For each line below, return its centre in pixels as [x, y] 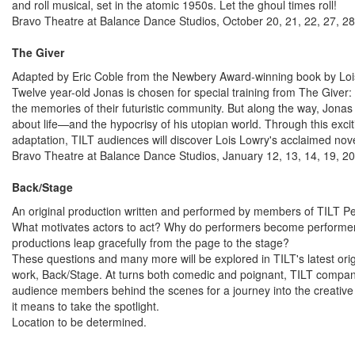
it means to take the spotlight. [86, 306]
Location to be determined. [79, 322]
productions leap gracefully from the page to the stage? [152, 242]
